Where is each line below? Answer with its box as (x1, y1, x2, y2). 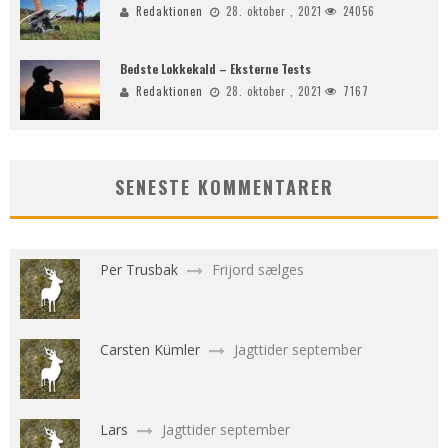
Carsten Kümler (100, 340, 204, 359)
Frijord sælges (212, 260, 304, 279)
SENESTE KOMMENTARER (114, 174, 334, 200)
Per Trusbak (100, 260, 182, 279)
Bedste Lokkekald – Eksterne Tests (120, 60, 311, 77)
